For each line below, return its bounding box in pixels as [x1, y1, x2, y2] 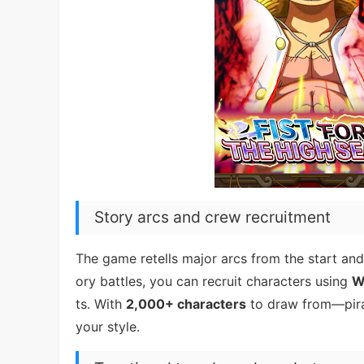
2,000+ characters [126, 296, 246, 313]
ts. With [76, 296, 126, 313]
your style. [76, 318, 140, 336]
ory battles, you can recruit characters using [76, 273, 352, 290]
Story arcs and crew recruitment [94, 207, 331, 227]
